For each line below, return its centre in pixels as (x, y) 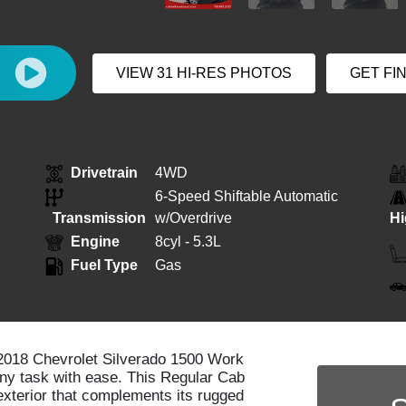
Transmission (99, 218)
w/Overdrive (193, 218)
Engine (95, 242)
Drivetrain (104, 173)
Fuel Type (104, 265)
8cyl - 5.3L (188, 242)
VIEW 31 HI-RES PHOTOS (203, 72)
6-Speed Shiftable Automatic (246, 196)
